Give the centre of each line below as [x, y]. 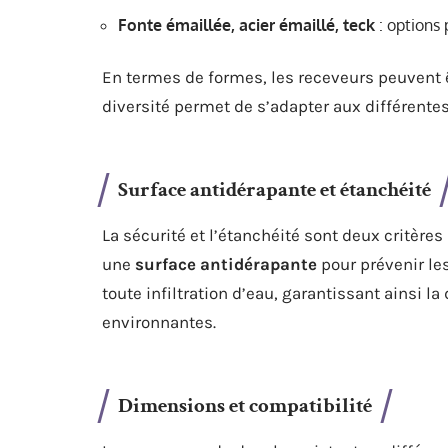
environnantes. [159, 322]
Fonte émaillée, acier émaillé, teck [246, 25]
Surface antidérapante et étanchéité [274, 189]
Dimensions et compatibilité [245, 405]
